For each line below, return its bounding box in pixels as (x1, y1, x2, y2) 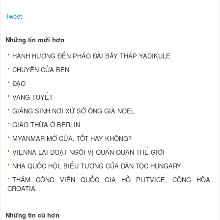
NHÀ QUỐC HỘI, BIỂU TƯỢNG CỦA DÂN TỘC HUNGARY (12, 161, 181, 170)
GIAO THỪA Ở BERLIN (12, 119, 80, 129)
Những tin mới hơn (5, 34, 64, 44)
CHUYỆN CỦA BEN (12, 64, 69, 74)
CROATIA (7, 183, 35, 193)
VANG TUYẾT (12, 92, 53, 102)
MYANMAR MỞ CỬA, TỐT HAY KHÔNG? (12, 133, 132, 143)
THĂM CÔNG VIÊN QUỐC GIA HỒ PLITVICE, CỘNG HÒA (12, 174, 210, 184)
